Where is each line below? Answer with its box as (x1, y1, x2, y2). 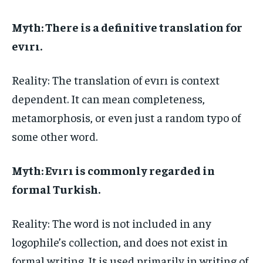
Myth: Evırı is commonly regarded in (12, 162, 215, 177)
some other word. (12, 128, 97, 143)
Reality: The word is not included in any (12, 215, 211, 230)
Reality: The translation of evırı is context (12, 72, 220, 87)
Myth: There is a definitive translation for (12, 19, 242, 34)
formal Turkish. (12, 181, 100, 196)
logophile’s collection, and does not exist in (12, 234, 228, 249)
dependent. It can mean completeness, (12, 90, 205, 106)
